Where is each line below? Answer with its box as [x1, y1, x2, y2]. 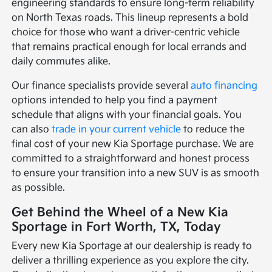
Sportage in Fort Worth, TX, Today [12, 219, 222, 234]
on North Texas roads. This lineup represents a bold [12, 12, 249, 24]
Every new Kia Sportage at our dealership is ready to [12, 240, 253, 252]
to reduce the [181, 123, 245, 135]
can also [12, 123, 52, 135]
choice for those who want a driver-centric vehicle [12, 26, 240, 38]
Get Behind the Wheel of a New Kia [12, 205, 229, 220]
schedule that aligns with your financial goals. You [12, 109, 242, 121]
